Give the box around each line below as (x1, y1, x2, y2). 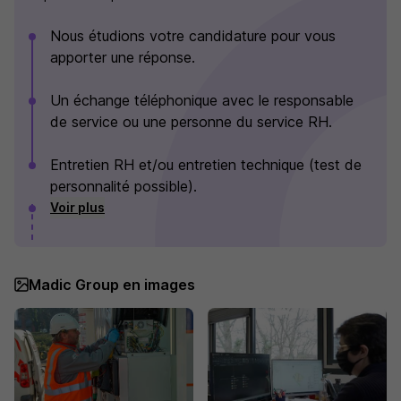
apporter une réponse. (50, 48, 195, 66)
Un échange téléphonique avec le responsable (50, 91, 354, 109)
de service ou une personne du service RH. (50, 113, 332, 131)
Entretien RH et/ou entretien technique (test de (50, 156, 362, 174)
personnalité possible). (50, 177, 197, 195)
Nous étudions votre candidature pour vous (50, 27, 336, 45)
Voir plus (50, 200, 105, 215)
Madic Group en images (29, 276, 195, 294)
